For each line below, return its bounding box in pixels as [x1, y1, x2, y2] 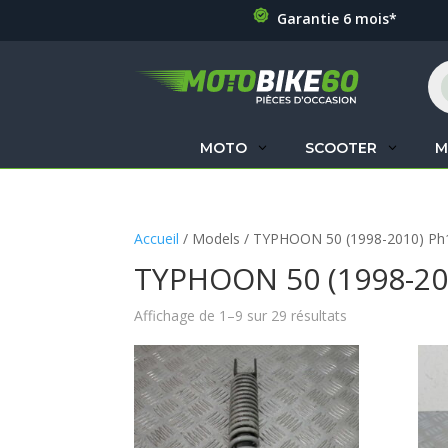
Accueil [134, 229, 180, 248]
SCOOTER [304, 139, 377, 157]
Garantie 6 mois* [276, 9, 397, 28]
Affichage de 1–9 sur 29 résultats [134, 306, 348, 325]
